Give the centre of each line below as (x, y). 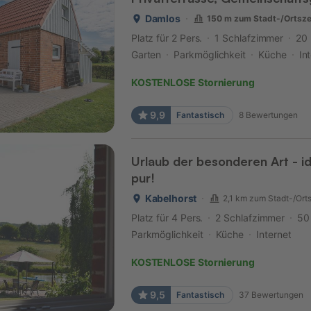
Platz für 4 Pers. (167, 217)
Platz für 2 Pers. (167, 37)
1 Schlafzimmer (249, 37)
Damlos (162, 18)
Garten (146, 54)
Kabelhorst (171, 198)
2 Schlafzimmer (250, 217)
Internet (274, 234)
